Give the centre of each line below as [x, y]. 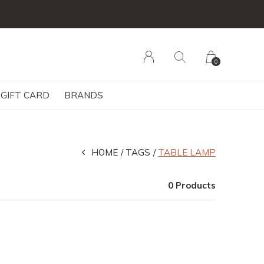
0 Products [192, 185]
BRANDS [84, 95]
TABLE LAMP [187, 152]
